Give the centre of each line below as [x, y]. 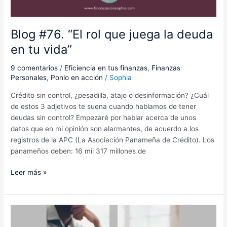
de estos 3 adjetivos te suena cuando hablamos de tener [104, 106]
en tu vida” [42, 50]
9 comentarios [34, 68]
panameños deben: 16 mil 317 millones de [79, 151]
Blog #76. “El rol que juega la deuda [112, 34]
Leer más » [29, 173]
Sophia [121, 78]
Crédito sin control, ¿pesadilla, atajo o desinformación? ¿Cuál [110, 95]
